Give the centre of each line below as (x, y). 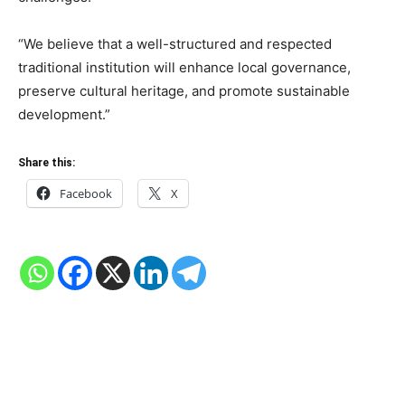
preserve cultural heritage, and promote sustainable (184, 90)
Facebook (86, 193)
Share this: (47, 162)
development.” (64, 114)
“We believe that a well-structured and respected (175, 43)
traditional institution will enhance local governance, (184, 67)
